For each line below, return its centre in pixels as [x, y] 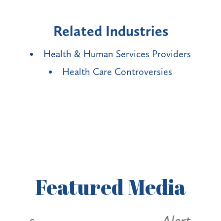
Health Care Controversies [117, 71]
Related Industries [110, 31]
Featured [81, 187]
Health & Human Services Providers [117, 54]
